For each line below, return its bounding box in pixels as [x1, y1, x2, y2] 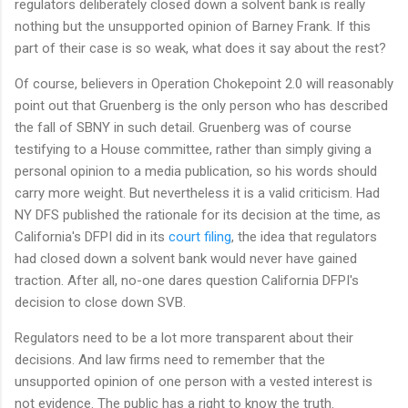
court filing [168, 229, 231, 246]
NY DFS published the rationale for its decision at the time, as [15, 207, 381, 224]
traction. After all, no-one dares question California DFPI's [15, 272, 359, 290]
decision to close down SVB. [15, 294, 189, 311]
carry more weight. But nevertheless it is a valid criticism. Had [15, 185, 380, 202]
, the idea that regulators [231, 229, 377, 246]
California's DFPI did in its [15, 229, 168, 246]
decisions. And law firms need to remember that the [15, 352, 325, 369]
